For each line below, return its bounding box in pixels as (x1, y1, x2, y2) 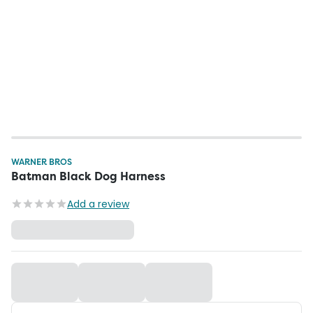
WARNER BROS (11, 156, 72, 168)
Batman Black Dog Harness (11, 169, 166, 184)
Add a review (67, 197, 129, 211)
